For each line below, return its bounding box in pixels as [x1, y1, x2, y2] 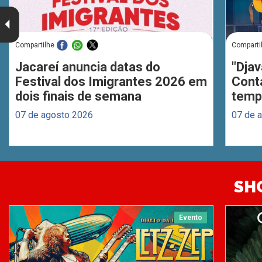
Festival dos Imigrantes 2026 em [15, 74, 207, 89]
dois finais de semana [15, 89, 142, 104]
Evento [179, 213, 202, 222]
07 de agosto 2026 [15, 109, 93, 121]
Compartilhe [15, 41, 54, 50]
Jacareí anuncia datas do [15, 60, 160, 75]
